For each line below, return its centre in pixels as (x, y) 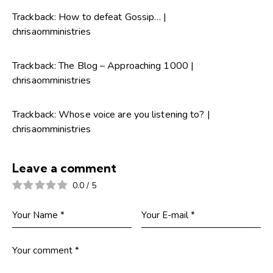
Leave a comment (64, 168)
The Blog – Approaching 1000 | (126, 66)
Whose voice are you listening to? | (134, 115)
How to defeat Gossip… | (113, 17)
